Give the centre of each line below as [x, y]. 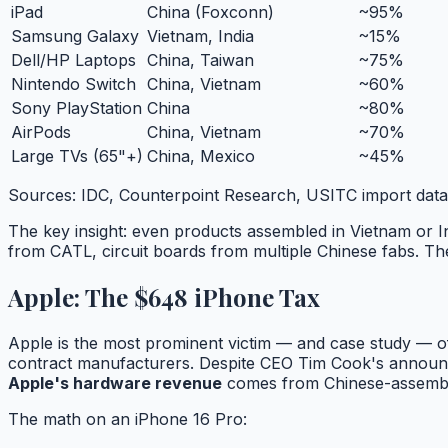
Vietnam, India [200, 36]
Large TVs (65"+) [77, 156]
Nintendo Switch [73, 84]
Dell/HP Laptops [73, 60]
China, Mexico [201, 156]
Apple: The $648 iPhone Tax [164, 297]
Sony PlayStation [76, 108]
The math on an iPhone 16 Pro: [127, 418]
